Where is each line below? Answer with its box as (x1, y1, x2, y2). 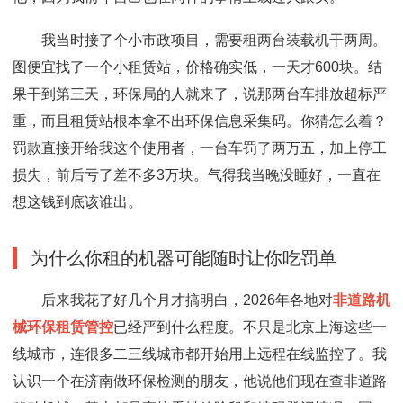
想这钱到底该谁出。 (13, 194, 142, 210)
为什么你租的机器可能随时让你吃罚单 (31, 248, 336, 268)
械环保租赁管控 (13, 319, 113, 335)
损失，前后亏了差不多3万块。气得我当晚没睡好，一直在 (13, 167, 381, 183)
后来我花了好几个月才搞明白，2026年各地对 (40, 292, 333, 308)
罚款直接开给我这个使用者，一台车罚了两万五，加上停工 (13, 140, 387, 156)
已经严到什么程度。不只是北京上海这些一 (113, 319, 387, 335)
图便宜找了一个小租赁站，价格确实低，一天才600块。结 (13, 59, 382, 75)
